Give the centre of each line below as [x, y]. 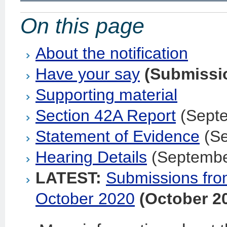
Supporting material [106, 94]
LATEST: [71, 178]
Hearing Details [91, 157]
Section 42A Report [106, 115]
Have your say [88, 74]
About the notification [112, 53]
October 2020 [85, 198]
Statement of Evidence [118, 136]
